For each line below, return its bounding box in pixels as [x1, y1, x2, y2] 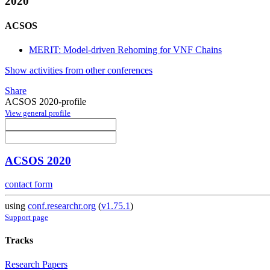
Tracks [5, 235, 33, 246]
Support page [5, 213, 48, 222]
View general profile [5, 108, 71, 118]
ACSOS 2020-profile [5, 96, 86, 107]
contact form [5, 179, 52, 190]
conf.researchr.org [28, 201, 96, 212]
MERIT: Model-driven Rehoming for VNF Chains [29, 44, 222, 55]
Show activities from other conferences [5, 64, 152, 75]
